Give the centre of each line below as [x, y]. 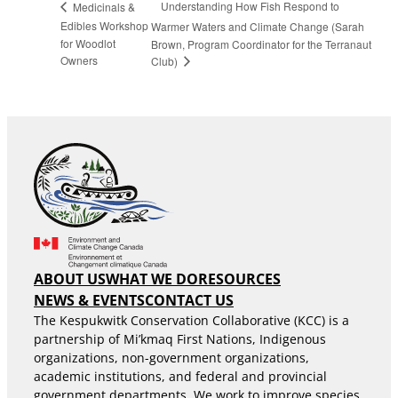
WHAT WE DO [152, 279]
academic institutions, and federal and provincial [180, 376]
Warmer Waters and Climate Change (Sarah [257, 26]
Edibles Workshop [104, 26]
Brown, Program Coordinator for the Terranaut [261, 44]
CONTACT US [189, 300]
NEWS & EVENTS [89, 300]
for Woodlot [88, 44]
